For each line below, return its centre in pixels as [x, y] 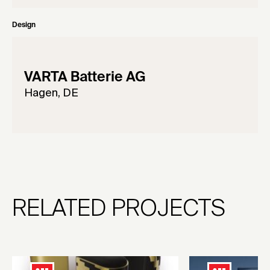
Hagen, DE [51, 94]
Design [24, 26]
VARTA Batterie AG [85, 78]
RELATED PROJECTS [118, 209]
